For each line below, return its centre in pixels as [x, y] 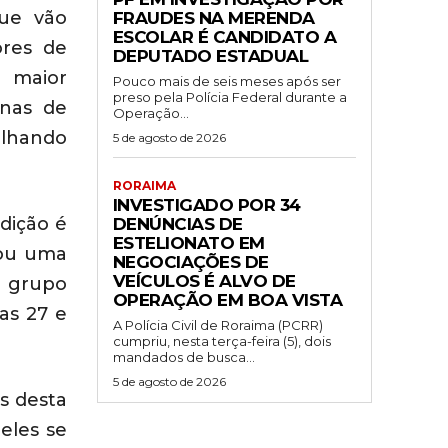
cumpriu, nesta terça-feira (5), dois [221, 340]
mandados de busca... [183, 356]
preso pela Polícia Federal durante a [229, 96]
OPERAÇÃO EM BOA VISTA [227, 299]
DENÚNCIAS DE [177, 223]
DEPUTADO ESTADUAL [210, 55]
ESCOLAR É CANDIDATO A [224, 36]
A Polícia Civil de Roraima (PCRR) [217, 324]
